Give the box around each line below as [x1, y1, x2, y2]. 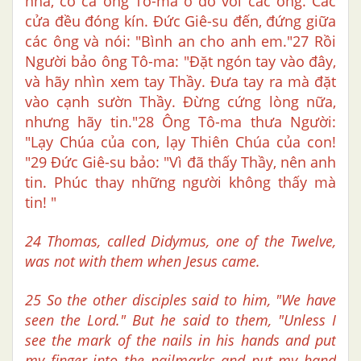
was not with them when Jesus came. [25, 251, 260, 272]
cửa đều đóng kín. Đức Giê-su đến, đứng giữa [25, 11, 336, 31]
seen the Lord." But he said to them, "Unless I [25, 310, 336, 330]
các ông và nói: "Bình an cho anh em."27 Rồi [25, 31, 336, 52]
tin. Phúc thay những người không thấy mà [25, 172, 336, 193]
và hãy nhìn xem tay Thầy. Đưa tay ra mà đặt [25, 72, 336, 92]
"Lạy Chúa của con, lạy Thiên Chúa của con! [25, 132, 336, 152]
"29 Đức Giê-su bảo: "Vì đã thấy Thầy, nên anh [25, 152, 336, 172]
